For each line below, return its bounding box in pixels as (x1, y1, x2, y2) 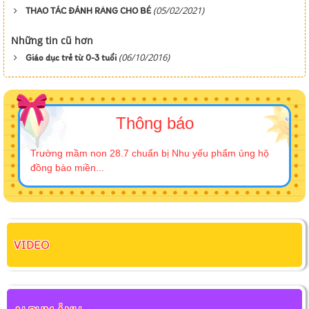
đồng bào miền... (30, 161, 104, 173)
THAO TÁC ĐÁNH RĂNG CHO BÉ (26, 5, 151, 16)
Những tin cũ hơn (11, 33, 93, 47)
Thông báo (115, 113, 194, 132)
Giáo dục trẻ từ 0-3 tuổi (26, 52, 117, 63)
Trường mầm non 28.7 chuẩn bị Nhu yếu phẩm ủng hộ (30, 147, 269, 159)
